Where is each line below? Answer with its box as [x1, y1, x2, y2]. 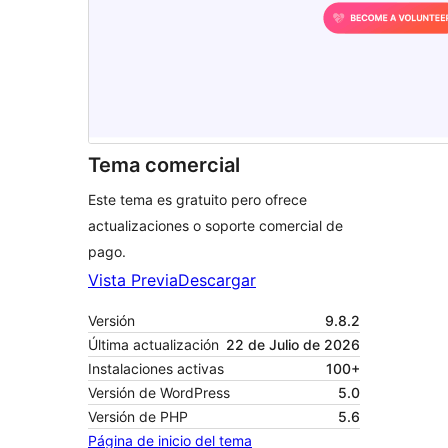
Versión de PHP [88, 408, 188, 426]
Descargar [178, 270, 256, 291]
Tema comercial [88, 153, 240, 178]
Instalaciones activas [88, 360, 224, 378]
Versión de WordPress [88, 384, 230, 402]
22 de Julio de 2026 [226, 336, 360, 354]
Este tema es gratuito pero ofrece [88, 191, 307, 209]
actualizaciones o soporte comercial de [88, 217, 343, 235]
